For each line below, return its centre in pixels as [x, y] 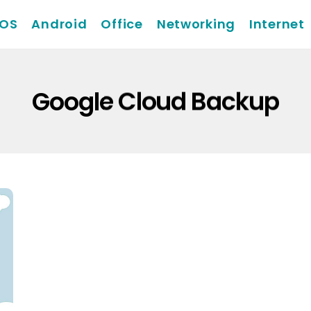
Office [122, 24]
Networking [196, 24]
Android [59, 24]
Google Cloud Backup [155, 101]
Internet [277, 24]
